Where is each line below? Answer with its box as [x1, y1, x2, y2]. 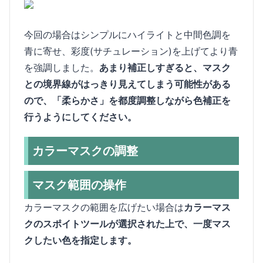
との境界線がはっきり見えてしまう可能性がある [24, 78, 231, 90]
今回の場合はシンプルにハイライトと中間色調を [24, 29, 231, 41]
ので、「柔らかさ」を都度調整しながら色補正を [24, 95, 231, 107]
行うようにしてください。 [24, 111, 137, 123]
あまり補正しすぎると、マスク [99, 62, 231, 74]
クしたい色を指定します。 [24, 234, 137, 247]
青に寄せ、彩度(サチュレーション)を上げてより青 [24, 45, 238, 58]
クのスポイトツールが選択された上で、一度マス [24, 218, 231, 230]
